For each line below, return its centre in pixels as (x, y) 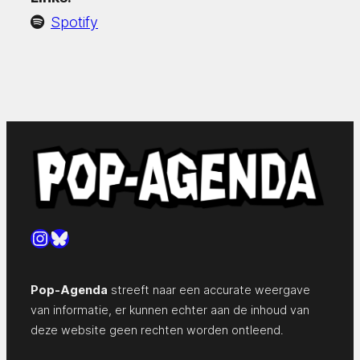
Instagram (74, 237)
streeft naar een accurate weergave (209, 289)
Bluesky (84, 237)
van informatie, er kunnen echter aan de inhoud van (170, 309)
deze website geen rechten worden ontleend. (157, 329)
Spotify (74, 22)
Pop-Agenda (69, 289)
